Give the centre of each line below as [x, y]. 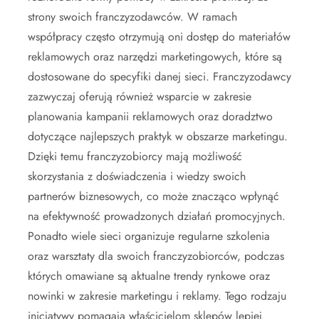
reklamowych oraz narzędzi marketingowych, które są [155, 56]
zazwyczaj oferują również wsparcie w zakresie [140, 96]
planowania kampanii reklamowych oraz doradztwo [150, 116]
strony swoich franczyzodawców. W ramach [132, 16]
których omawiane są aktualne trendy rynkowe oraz [149, 276]
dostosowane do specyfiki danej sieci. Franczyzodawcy [159, 76]
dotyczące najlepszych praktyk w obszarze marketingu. [158, 136]
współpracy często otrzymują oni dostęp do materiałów [159, 36]
